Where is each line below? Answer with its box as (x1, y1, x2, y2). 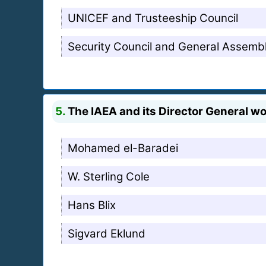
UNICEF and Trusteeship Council (68, 11, 238, 25)
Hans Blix (68, 198, 116, 212)
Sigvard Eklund (68, 226, 145, 240)
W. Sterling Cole (68, 169, 150, 183)
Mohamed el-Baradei (68, 141, 178, 155)
